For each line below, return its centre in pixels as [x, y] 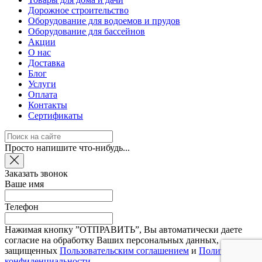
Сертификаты [56, 116]
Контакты [48, 105]
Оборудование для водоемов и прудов [104, 21]
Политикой [221, 251]
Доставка [46, 63]
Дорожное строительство [78, 11]
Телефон [22, 207]
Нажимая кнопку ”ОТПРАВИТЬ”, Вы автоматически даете [123, 230]
